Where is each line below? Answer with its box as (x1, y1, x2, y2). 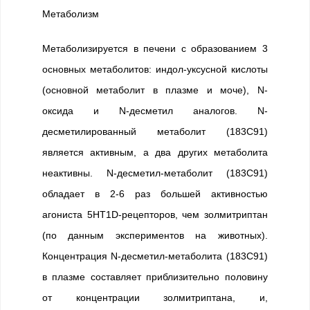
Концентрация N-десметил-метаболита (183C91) (42, 250, 268, 262)
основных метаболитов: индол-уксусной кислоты (42, 64, 268, 75)
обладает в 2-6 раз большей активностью (42, 188, 268, 199)
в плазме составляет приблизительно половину (42, 271, 268, 282)
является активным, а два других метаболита (42, 147, 268, 158)
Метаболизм (42, 8, 99, 19)
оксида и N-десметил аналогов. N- (42, 105, 268, 116)
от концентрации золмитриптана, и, (42, 292, 268, 303)
